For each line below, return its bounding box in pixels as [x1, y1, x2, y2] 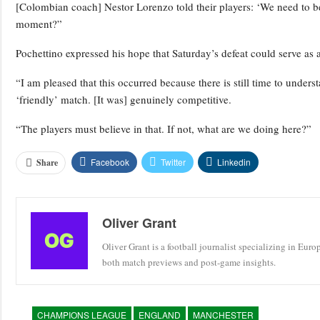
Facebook [91, 156, 129, 169]
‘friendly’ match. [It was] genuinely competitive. [16, 92, 231, 107]
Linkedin [217, 156, 251, 169]
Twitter [161, 156, 186, 169]
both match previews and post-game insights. [102, 256, 276, 269]
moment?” [16, 16, 62, 31]
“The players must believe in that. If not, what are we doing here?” [16, 121, 311, 136]
